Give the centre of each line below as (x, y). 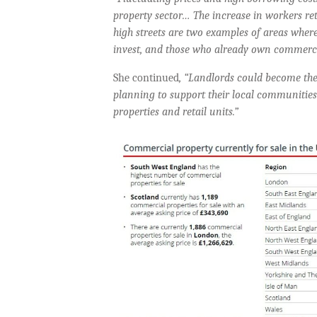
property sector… (153, 16)
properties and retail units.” (176, 112)
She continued (146, 78)
